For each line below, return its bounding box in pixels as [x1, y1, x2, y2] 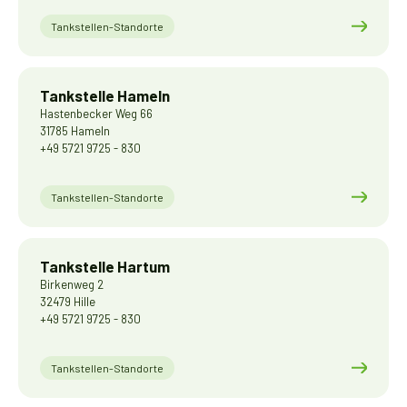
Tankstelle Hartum [40, 257, 170, 275]
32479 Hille [40, 294, 95, 309]
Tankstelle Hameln [40, 86, 170, 104]
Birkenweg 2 [40, 277, 104, 292]
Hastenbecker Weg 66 [40, 106, 153, 121]
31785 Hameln [40, 124, 110, 138]
